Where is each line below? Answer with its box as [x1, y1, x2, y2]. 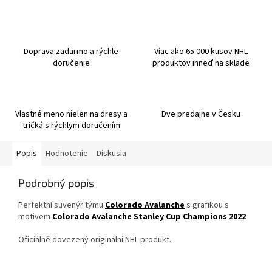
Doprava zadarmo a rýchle [24, 46, 118, 58]
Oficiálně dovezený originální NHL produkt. [18, 234, 171, 246]
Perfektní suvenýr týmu [18, 199, 105, 212]
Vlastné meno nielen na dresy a [15, 108, 127, 121]
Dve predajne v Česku [161, 108, 240, 121]
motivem [18, 211, 52, 223]
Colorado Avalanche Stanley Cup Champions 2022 [52, 211, 246, 223]
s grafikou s [185, 199, 229, 212]
